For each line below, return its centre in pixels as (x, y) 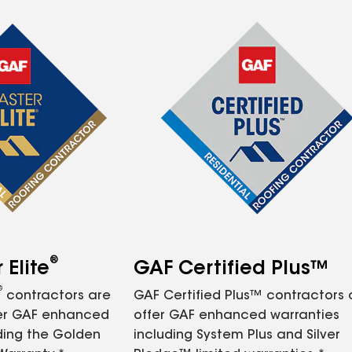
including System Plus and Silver (237, 335)
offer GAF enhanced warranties (236, 316)
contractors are (57, 296)
